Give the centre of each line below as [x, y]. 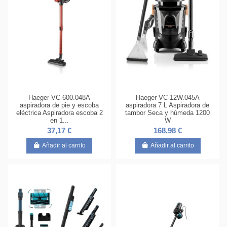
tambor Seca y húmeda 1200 [168, 113]
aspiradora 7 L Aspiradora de [168, 105]
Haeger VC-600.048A [60, 98]
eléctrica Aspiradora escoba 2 [59, 113]
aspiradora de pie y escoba [60, 105]
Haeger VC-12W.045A [167, 98]
